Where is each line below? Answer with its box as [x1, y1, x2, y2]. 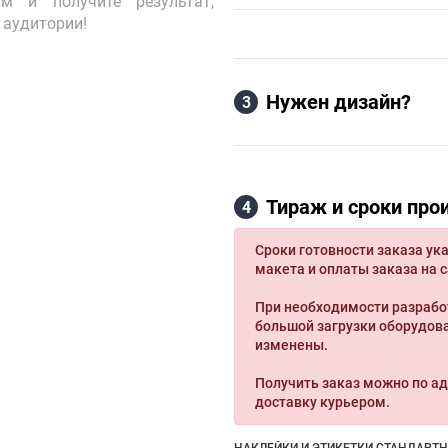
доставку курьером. [255, 394, 390, 410]
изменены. [255, 337, 328, 353]
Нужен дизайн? [266, 90, 411, 114]
